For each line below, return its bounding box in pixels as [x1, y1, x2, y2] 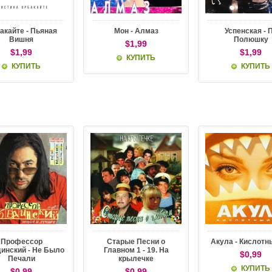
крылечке [118, 254, 154, 263]
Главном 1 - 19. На [103, 246, 169, 254]
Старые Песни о [107, 237, 165, 246]
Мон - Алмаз [114, 27, 158, 35]
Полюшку [233, 35, 268, 44]
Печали [7, 254, 35, 263]
